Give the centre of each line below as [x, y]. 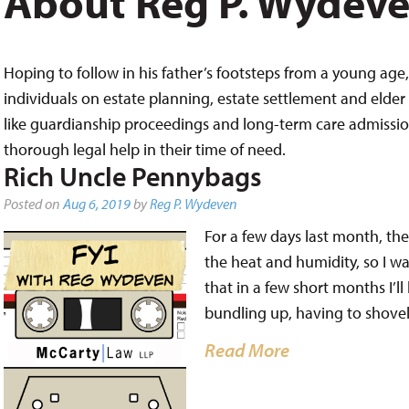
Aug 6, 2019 [96, 204]
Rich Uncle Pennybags [132, 176]
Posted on [33, 204]
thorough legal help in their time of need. [144, 149]
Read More [246, 349]
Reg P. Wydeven [193, 204]
